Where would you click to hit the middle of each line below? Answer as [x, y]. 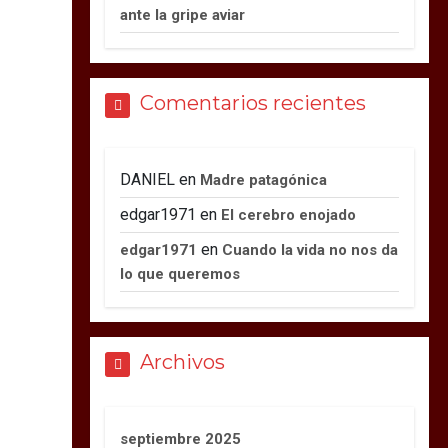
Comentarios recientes [253, 102]
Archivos [183, 361]
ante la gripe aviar [183, 14]
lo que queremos [180, 273]
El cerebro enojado [289, 214]
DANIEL [148, 179]
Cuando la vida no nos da [310, 249]
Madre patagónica [264, 179]
